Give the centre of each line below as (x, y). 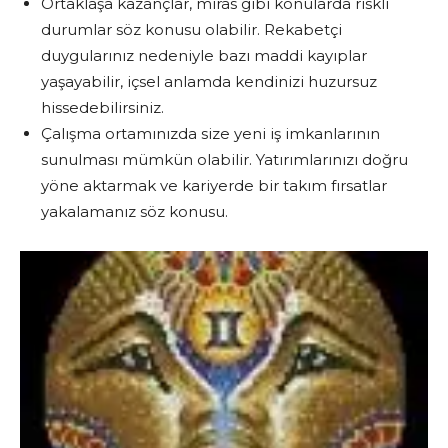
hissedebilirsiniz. (102, 107)
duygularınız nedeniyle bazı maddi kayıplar (204, 55)
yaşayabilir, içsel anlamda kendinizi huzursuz (209, 81)
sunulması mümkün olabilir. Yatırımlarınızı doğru (224, 159)
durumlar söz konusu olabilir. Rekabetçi (191, 29)
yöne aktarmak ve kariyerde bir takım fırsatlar (214, 185)
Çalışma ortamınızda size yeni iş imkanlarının (210, 133)
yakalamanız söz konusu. (134, 211)
